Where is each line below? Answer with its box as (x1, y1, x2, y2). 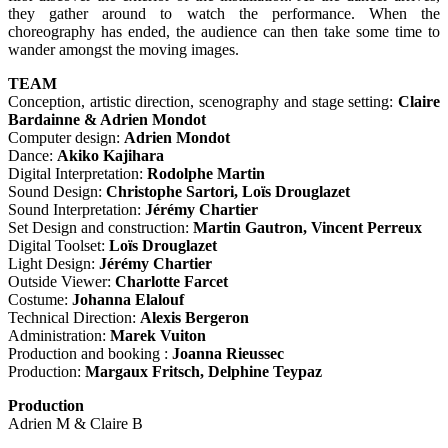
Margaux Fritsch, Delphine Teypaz (85, 363, 322, 381)
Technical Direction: (8, 309, 140, 327)
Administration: (8, 327, 110, 345)
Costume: (8, 291, 68, 309)
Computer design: (8, 129, 124, 147)
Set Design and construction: (8, 219, 193, 237)
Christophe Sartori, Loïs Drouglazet (106, 183, 350, 201)
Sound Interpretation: (8, 201, 145, 219)
